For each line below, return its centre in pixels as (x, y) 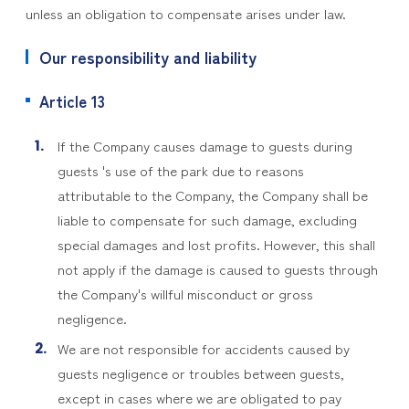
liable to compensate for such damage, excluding (207, 220)
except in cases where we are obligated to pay (199, 398)
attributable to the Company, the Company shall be (212, 195)
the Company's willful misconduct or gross (185, 294)
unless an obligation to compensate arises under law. (185, 13)
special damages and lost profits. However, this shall (216, 244)
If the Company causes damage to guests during (204, 146)
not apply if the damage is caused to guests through (217, 269)
